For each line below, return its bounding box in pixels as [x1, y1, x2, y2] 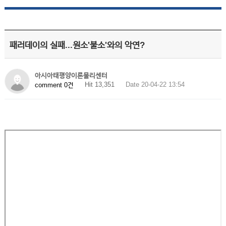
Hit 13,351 [84, 81, 115, 88]
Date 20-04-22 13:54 [125, 81, 185, 88]
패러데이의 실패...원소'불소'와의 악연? [9, 40, 145, 50]
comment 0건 [34, 81, 74, 89]
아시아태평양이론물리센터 [34, 72, 107, 79]
